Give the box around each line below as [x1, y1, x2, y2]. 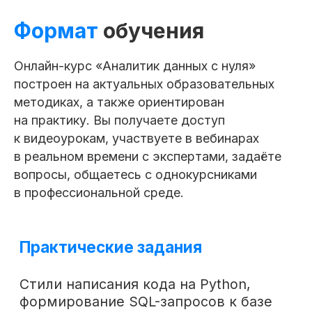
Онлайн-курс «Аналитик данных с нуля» [14, 58, 256, 73]
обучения [98, 17, 204, 43]
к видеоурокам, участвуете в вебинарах [14, 130, 259, 146]
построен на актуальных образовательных [14, 76, 274, 91]
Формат [14, 17, 98, 43]
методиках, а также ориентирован [14, 94, 224, 109]
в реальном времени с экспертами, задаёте [14, 148, 281, 164]
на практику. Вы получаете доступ [14, 112, 225, 127]
